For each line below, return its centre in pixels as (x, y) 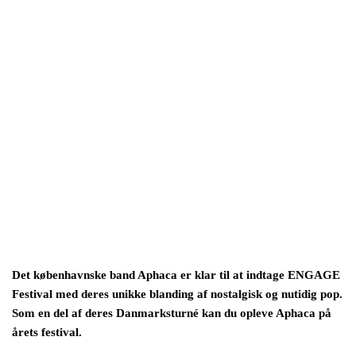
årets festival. (47, 332)
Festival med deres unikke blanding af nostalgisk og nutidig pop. (177, 294)
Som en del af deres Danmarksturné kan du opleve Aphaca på (172, 313)
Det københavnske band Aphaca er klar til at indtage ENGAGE (176, 275)
